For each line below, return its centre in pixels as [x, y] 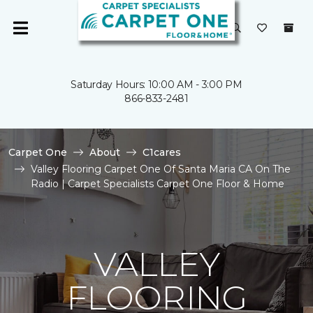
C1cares [162, 152]
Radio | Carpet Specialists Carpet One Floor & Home [158, 184]
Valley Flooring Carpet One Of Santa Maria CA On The [161, 169]
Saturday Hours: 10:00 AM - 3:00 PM [156, 85]
